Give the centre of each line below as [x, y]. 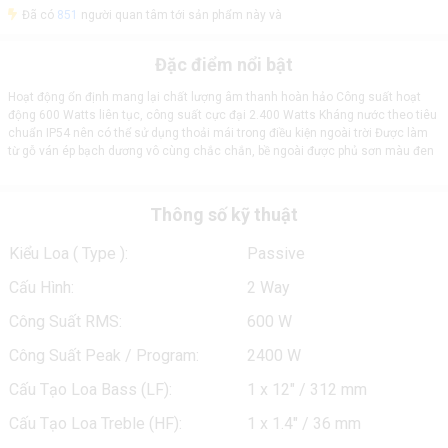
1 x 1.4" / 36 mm [303, 423]
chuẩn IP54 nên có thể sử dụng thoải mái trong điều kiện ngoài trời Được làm [217, 133]
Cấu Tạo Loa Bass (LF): [90, 389]
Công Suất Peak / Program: [103, 355]
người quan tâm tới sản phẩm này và [179, 15]
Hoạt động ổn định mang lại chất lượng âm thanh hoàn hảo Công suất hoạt [214, 97]
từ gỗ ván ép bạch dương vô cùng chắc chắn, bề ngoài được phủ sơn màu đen [220, 151]
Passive [275, 253]
